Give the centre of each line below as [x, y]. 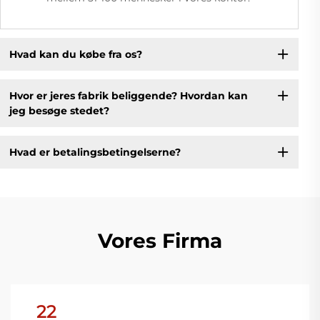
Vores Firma [160, 241]
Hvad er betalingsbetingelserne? [95, 152]
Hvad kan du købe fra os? [75, 54]
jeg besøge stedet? [59, 110]
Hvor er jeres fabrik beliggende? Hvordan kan [128, 95]
